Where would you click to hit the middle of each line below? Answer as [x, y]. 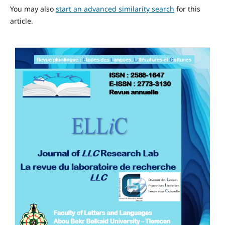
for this [187, 9]
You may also [33, 9]
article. [21, 21]
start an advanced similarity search [115, 9]
